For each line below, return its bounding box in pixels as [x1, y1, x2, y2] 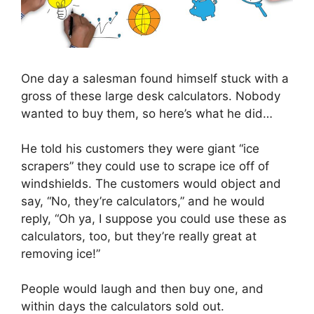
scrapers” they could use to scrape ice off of [21, 159, 269, 174]
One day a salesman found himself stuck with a [21, 71, 289, 86]
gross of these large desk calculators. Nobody [21, 89, 280, 104]
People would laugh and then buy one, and [21, 282, 264, 296]
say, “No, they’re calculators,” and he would [21, 194, 265, 209]
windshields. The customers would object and [21, 177, 281, 191]
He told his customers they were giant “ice [21, 142, 259, 156]
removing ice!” [21, 247, 100, 261]
